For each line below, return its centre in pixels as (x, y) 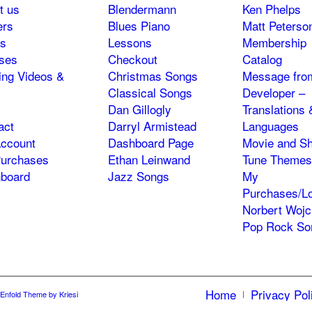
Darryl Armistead (152, 126)
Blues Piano (139, 26)
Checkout (132, 59)
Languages (270, 126)
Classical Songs (150, 93)
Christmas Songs (153, 76)
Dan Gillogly (139, 109)
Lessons (130, 42)
